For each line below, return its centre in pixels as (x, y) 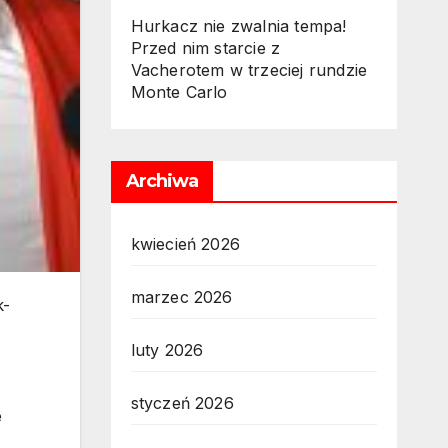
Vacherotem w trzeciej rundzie (249, 70)
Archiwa (162, 181)
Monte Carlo (179, 92)
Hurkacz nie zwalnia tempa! (238, 26)
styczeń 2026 (182, 403)
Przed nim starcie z (205, 48)
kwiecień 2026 (185, 244)
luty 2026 (167, 350)
